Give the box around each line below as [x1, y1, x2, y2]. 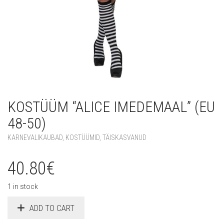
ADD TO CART [29, 203, 74, 213]
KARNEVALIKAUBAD [7, 133, 62, 141]
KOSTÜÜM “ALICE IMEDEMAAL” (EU [7, 97, 215, 115]
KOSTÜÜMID [65, 133, 99, 141]
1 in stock [7, 182, 38, 190]
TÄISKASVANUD [102, 133, 146, 141]
